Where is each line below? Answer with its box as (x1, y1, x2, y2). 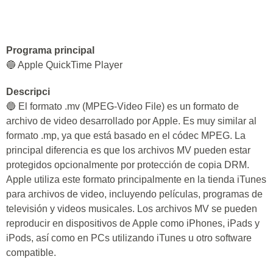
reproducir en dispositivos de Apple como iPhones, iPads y (6, 218, 260, 229)
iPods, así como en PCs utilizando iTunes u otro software (6, 233, 252, 243)
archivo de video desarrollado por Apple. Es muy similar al (6, 116, 257, 126)
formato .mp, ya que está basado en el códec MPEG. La (6, 130, 246, 141)
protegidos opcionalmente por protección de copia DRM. (6, 160, 249, 170)
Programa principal (6, 45, 94, 55)
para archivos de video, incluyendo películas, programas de (6, 189, 263, 199)
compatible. (6, 247, 56, 258)
